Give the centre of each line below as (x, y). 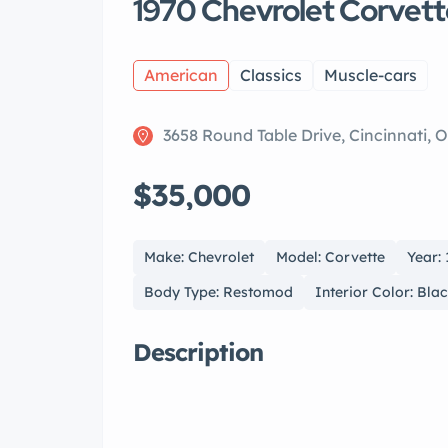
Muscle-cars (370, 75)
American (181, 75)
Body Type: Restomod (218, 292)
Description (198, 352)
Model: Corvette (330, 257)
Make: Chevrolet (199, 257)
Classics (271, 75)
